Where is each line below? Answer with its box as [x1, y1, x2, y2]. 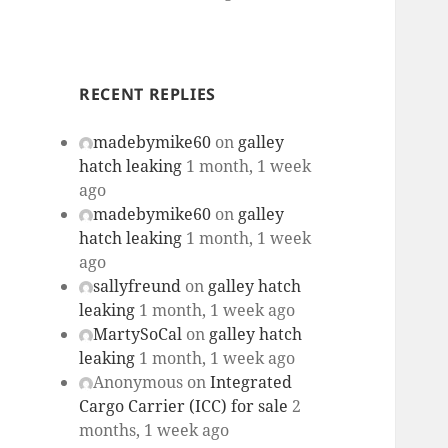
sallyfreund [93, 275, 182, 298]
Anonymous [93, 371, 184, 394]
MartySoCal [93, 323, 183, 346]
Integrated [210, 371, 293, 394]
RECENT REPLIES [79, 83, 217, 106]
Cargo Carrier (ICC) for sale [79, 395, 289, 418]
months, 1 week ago [79, 419, 230, 442]
